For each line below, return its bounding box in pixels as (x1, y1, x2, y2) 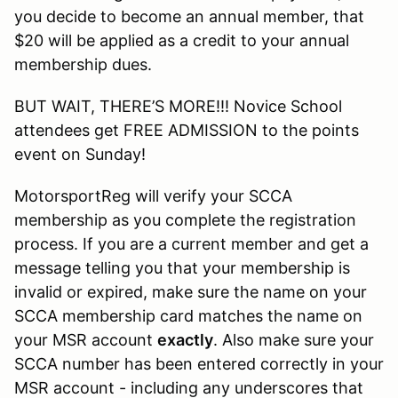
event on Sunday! (14, 144, 146, 163)
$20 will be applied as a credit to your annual (14, 30, 349, 50)
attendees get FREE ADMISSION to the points (14, 120, 359, 139)
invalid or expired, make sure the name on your (14, 282, 367, 301)
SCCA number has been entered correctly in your (14, 354, 384, 373)
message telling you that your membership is (14, 258, 350, 277)
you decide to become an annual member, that (14, 6, 364, 26)
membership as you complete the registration (14, 210, 356, 229)
